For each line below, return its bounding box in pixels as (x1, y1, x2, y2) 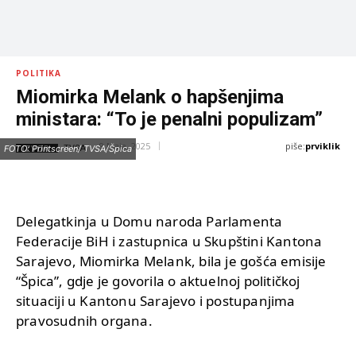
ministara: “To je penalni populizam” (16, 108, 323, 131)
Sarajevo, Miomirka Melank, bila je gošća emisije (16, 251, 327, 270)
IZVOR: (22, 141, 52, 154)
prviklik (305, 140, 340, 153)
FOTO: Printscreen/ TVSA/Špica (4, 142, 132, 154)
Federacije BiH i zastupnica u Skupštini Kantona (16, 231, 323, 250)
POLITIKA (16, 68, 61, 79)
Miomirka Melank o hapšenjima (16, 86, 284, 109)
